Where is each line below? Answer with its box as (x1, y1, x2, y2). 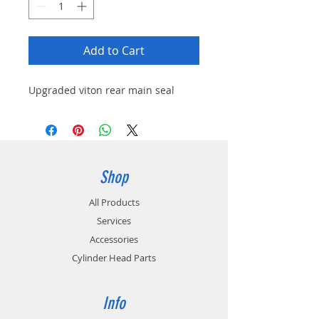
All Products (88, 196, 140, 209)
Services (97, 214, 131, 227)
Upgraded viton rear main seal (28, 83, 174, 97)
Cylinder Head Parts (72, 251, 156, 264)
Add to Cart (83, 43, 145, 58)
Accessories (90, 233, 138, 246)
